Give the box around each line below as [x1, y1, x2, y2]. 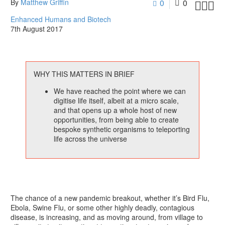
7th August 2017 [11, 24, 63, 34]
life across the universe [54, 134, 128, 144]
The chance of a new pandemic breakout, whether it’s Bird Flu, [11, 193, 209, 203]
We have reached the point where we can [54, 86, 186, 96]
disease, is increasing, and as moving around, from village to [11, 212, 203, 222]
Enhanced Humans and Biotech [11, 14, 111, 24]
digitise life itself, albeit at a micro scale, [54, 95, 179, 106]
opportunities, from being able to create [54, 115, 179, 125]
